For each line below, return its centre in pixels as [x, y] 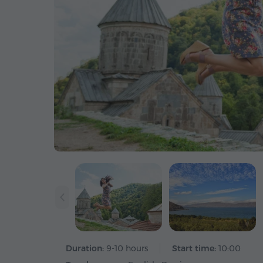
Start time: [195, 248]
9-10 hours [127, 248]
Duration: [86, 248]
